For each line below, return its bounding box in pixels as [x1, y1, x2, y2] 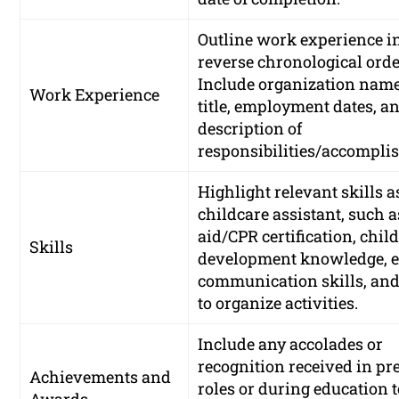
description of [198, 118, 303, 140]
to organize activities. [198, 292, 359, 314]
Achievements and [29, 366, 172, 388]
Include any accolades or [198, 333, 384, 355]
